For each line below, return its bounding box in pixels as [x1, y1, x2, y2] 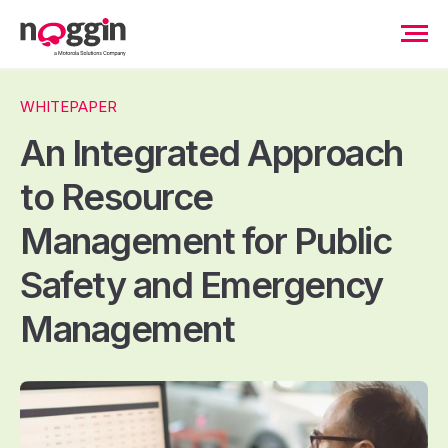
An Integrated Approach [20, 131, 403, 175]
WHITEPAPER [20, 97, 117, 116]
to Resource [20, 175, 213, 219]
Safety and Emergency [20, 263, 383, 307]
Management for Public [20, 219, 392, 263]
